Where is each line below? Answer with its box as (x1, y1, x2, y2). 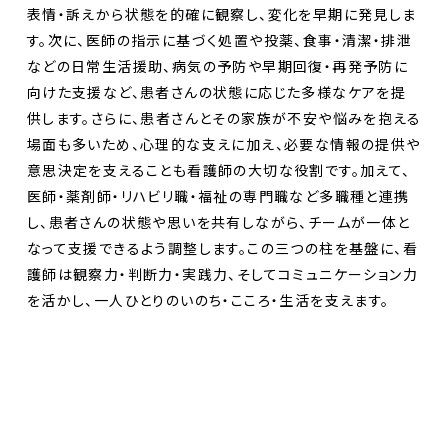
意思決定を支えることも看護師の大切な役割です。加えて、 (26, 159, 411, 180)
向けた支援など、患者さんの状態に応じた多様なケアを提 (26, 81, 407, 102)
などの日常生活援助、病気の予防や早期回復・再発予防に (26, 55, 409, 76)
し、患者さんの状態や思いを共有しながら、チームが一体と (26, 211, 411, 232)
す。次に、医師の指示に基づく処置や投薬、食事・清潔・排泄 (26, 29, 413, 50)
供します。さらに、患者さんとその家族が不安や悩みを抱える (26, 107, 422, 128)
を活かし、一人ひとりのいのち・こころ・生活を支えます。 (26, 289, 390, 310)
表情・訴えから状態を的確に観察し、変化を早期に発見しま (26, 3, 417, 24)
